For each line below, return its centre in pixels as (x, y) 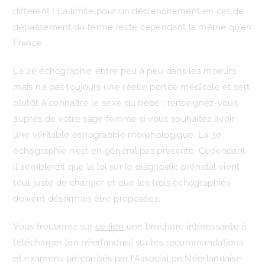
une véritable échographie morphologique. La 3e (117, 135)
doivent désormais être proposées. (87, 199)
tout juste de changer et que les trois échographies (122, 183)
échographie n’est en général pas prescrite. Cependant (130, 151)
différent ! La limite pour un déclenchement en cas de (129, 11)
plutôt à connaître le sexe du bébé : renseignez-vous (126, 103)
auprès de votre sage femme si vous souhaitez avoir (124, 119)
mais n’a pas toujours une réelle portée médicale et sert (132, 87)
